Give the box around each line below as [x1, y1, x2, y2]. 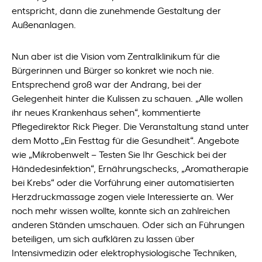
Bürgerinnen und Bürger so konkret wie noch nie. [12, 63, 215, 76]
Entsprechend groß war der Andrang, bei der [12, 77, 202, 90]
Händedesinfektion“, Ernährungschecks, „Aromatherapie [12, 161, 249, 174]
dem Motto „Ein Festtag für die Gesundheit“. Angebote [12, 133, 240, 146]
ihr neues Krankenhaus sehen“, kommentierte [12, 105, 201, 118]
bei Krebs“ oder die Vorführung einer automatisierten [12, 175, 235, 188]
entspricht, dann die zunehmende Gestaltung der [12, 4, 222, 16]
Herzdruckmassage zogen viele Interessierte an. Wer [12, 189, 235, 202]
